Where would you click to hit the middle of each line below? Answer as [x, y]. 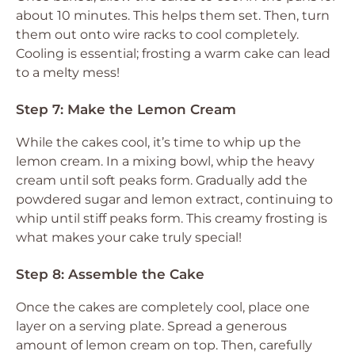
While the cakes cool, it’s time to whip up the [158, 142]
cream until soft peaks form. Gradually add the [162, 180]
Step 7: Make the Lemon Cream [126, 109]
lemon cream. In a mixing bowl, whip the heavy [165, 161]
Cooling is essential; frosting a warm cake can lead [173, 53]
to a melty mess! [68, 73]
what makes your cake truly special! [129, 237]
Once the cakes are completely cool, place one [163, 307]
